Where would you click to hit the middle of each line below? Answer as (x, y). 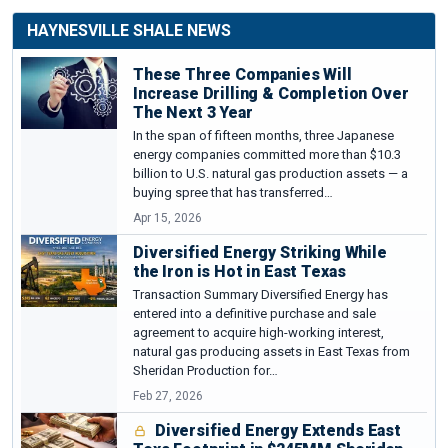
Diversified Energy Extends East (276, 430)
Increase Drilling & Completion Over (271, 93)
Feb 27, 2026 (168, 395)
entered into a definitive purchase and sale (254, 313)
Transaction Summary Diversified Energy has (260, 294)
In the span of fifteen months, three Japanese (263, 135)
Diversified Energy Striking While (260, 252)
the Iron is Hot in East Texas (239, 271)
